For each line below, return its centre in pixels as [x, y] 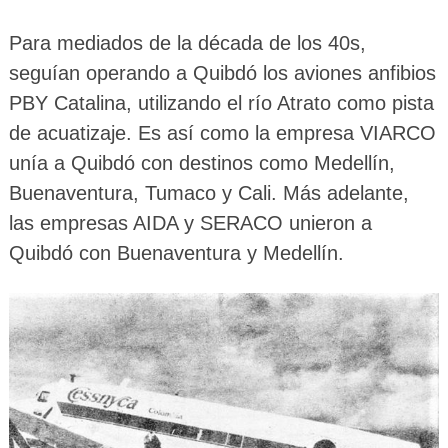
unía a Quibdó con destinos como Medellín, [201, 163]
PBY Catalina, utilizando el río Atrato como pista [221, 103]
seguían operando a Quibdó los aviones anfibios [222, 73]
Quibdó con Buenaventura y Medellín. [176, 253]
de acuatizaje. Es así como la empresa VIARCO [222, 133]
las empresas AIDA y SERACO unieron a [190, 223]
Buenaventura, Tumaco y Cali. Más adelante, [208, 193]
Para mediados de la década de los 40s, [187, 43]
